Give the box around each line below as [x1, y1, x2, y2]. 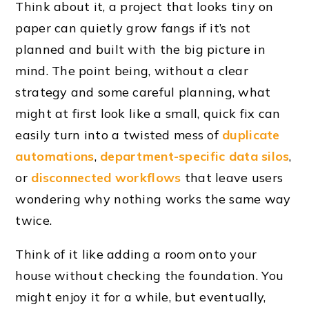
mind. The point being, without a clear [15, 62, 249, 79]
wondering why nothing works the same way [15, 190, 291, 207]
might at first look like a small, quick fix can [15, 105, 281, 121]
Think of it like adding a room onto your [15, 246, 257, 262]
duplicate [222, 126, 280, 143]
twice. [15, 212, 52, 228]
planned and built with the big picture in [15, 41, 266, 57]
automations [15, 148, 94, 164]
